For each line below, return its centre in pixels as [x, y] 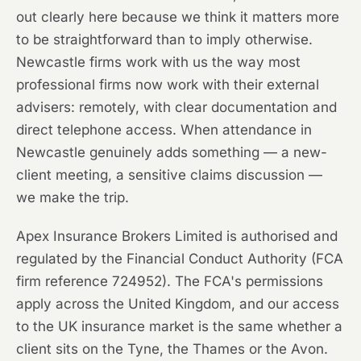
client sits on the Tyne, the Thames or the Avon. [172, 349]
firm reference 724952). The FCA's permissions [170, 282]
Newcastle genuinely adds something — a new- [172, 153]
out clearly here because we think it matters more [178, 17]
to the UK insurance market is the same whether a [179, 327]
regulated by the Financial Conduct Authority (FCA [180, 259]
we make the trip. [73, 198]
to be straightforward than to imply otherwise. [164, 40]
